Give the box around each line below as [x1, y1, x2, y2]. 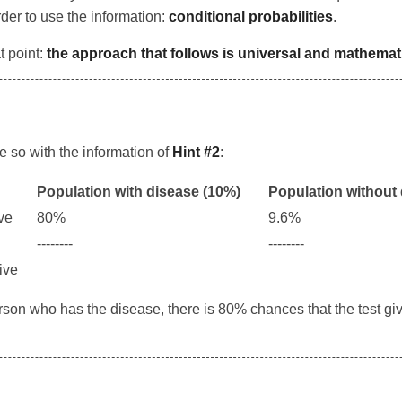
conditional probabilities [169, 9, 333, 25]
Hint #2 [172, 144, 220, 160]
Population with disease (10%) [37, 183, 240, 199]
